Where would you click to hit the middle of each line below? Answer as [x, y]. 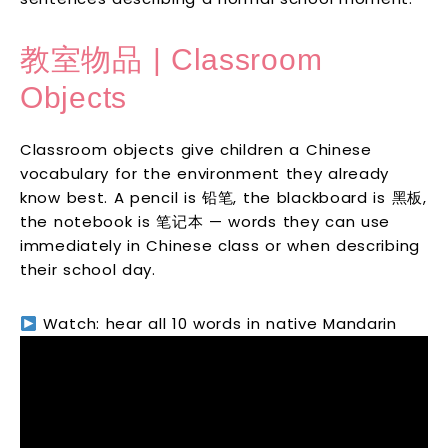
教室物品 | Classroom [171, 60]
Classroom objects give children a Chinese [196, 150]
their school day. [88, 270]
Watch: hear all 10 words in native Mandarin [217, 324]
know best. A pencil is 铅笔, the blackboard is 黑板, [223, 198]
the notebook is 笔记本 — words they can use [205, 222]
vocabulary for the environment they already [205, 174]
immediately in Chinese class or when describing [220, 246]
